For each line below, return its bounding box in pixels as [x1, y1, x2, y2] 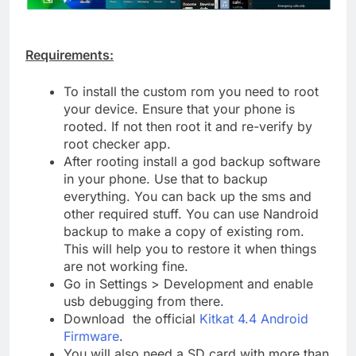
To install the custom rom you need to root [64, 83, 319, 99]
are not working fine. [64, 257, 188, 274]
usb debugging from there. [64, 292, 224, 309]
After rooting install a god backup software [64, 153, 320, 169]
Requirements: [25, 46, 114, 63]
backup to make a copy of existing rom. [64, 222, 304, 239]
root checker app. [64, 135, 171, 152]
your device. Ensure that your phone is [64, 100, 295, 117]
